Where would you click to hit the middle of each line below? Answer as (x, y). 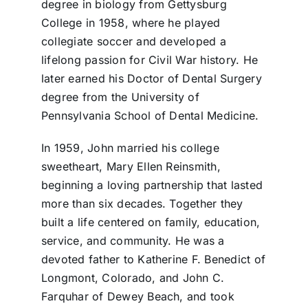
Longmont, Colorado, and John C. (133, 278)
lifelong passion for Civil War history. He (150, 60)
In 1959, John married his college (130, 148)
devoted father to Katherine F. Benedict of (153, 260)
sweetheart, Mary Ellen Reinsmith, (131, 167)
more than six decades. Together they (142, 204)
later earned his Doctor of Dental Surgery (151, 79)
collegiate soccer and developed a (133, 42)
